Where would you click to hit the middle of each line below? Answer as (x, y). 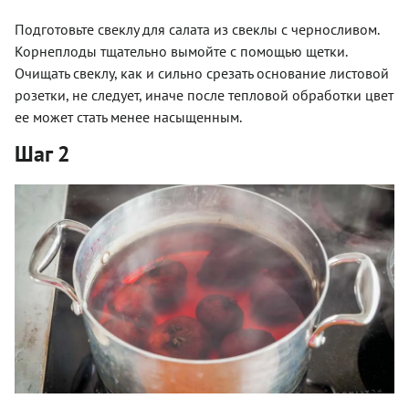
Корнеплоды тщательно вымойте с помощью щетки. (181, 51)
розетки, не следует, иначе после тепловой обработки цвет (204, 94)
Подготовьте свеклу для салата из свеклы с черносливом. (197, 29)
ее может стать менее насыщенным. (128, 116)
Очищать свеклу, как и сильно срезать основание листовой (202, 73)
